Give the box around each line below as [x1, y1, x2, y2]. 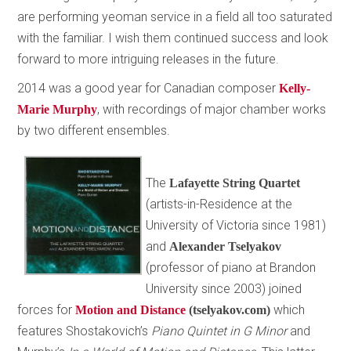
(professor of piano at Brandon [146, 259, 317, 275]
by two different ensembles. [17, 122, 171, 138]
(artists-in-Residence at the [146, 196, 293, 212]
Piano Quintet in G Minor [151, 323, 291, 338]
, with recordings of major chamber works [97, 101, 327, 117]
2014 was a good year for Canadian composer [17, 80, 280, 96]
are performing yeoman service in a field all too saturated [17, 9, 333, 24]
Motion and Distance [75, 302, 186, 317]
